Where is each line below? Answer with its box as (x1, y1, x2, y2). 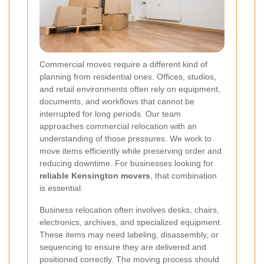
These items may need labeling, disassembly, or (39, 229, 219, 239)
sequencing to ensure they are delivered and (39, 242, 206, 252)
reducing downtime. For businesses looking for (39, 158, 213, 168)
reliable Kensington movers (39, 170, 150, 180)
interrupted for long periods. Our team (39, 108, 181, 118)
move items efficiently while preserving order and (39, 146, 222, 156)
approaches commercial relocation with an (39, 121, 197, 131)
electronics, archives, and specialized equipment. (39, 217, 222, 227)
